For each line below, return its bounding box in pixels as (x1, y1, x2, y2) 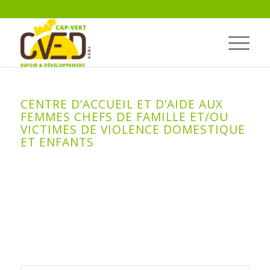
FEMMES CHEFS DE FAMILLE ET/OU (20, 108, 228, 125)
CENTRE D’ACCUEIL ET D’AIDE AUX (20, 96, 223, 112)
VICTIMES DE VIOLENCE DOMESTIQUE (20, 121, 245, 137)
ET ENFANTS (20, 134, 94, 150)
